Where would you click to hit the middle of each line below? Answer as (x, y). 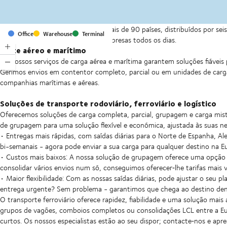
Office (26, 34)
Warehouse (58, 34)
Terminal (93, 34)
